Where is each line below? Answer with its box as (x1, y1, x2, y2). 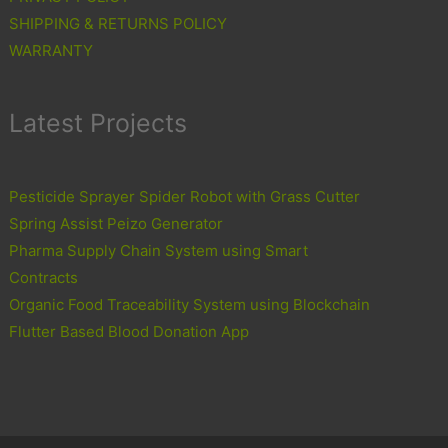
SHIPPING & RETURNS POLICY (9, 13, 228, 33)
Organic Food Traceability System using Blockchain (9, 294, 371, 314)
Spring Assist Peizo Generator (9, 213, 224, 233)
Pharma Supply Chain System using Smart (9, 240, 309, 260)
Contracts (9, 267, 79, 287)
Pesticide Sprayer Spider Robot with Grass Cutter (9, 186, 361, 206)
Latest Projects (9, 107, 188, 138)
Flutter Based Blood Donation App (9, 321, 250, 341)
